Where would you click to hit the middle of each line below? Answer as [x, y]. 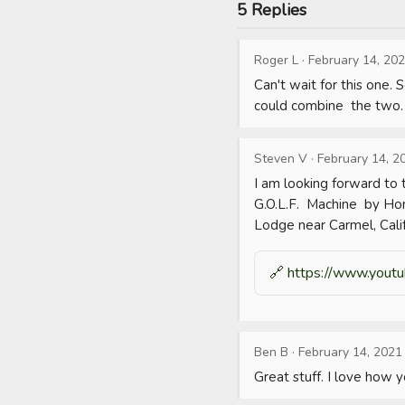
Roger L [276, 60]
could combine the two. [329, 106]
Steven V [281, 159]
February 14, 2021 [350, 352]
